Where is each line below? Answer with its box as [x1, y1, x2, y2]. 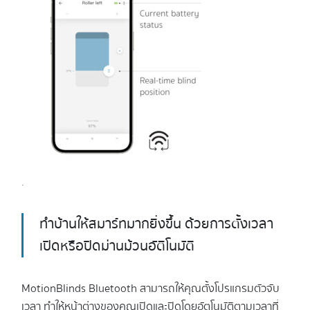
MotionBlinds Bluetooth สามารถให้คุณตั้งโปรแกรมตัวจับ [21, 280, 280, 298]
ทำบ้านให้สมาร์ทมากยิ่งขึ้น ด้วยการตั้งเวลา [39, 213, 273, 235]
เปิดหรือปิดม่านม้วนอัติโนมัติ [39, 235, 194, 257]
